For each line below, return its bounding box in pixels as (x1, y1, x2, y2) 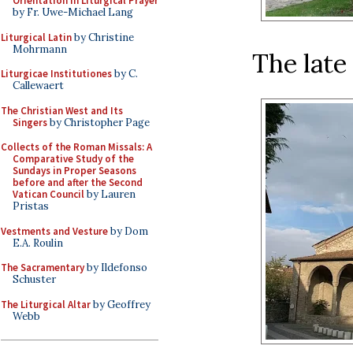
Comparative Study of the (13, 152, 134, 165)
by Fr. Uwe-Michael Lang (13, 6, 133, 19)
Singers (13, 115, 47, 129)
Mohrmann (13, 42, 67, 56)
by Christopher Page (47, 115, 150, 129)
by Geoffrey (91, 297, 150, 311)
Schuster (13, 273, 56, 286)
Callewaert (13, 79, 64, 92)
